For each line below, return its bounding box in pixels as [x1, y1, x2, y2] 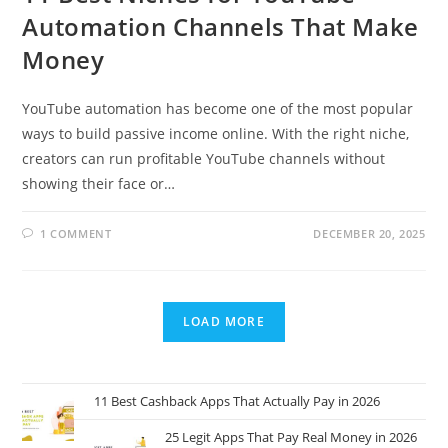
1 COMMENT [40, 225, 112, 241]
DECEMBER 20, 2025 [313, 225, 426, 241]
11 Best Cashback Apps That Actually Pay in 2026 [93, 391, 380, 410]
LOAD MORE [183, 312, 265, 330]
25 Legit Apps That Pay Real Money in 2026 [165, 427, 421, 446]
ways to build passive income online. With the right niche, [22, 123, 410, 143]
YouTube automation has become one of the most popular [22, 98, 414, 118]
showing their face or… [22, 173, 176, 193]
